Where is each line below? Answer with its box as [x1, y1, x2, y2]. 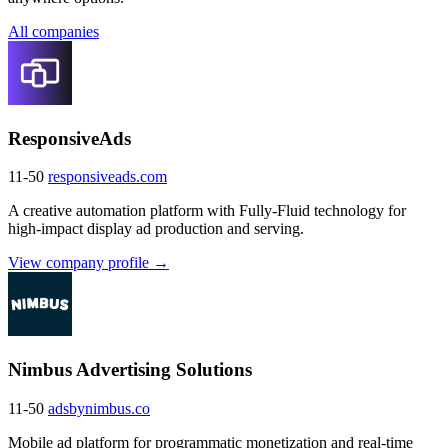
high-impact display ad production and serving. [8, 220, 304, 238]
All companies [8, 22, 99, 40]
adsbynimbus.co [48, 399, 150, 417]
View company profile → [8, 254, 169, 272]
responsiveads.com [48, 168, 167, 186]
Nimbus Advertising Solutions [8, 359, 252, 381]
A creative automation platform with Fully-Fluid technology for [8, 202, 406, 220]
